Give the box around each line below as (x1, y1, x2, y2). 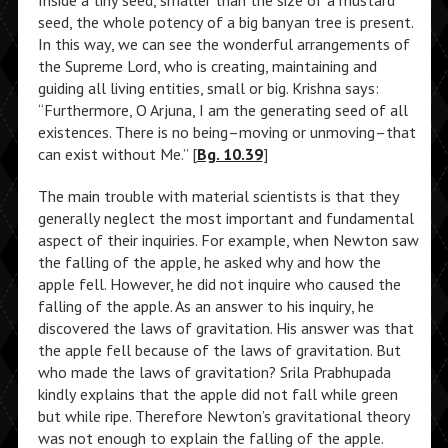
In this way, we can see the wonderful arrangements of (37, 34, 410, 54)
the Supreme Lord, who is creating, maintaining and (37, 56, 377, 76)
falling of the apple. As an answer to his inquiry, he (37, 296, 374, 316)
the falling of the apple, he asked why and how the (37, 252, 381, 272)
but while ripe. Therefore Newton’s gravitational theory (37, 406, 410, 426)
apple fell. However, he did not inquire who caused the (37, 274, 401, 294)
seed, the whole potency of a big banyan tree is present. (37, 12, 413, 32)
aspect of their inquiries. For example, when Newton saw (37, 230, 419, 250)
